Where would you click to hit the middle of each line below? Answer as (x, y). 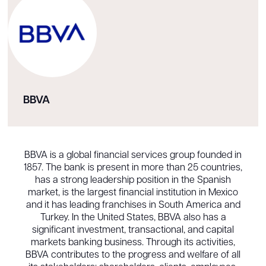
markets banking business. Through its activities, (133, 243)
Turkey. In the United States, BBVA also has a (133, 218)
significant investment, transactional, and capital (133, 230)
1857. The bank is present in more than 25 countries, (133, 168)
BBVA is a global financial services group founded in (133, 155)
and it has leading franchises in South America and (133, 205)
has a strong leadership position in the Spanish (133, 180)
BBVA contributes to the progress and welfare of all (133, 255)
